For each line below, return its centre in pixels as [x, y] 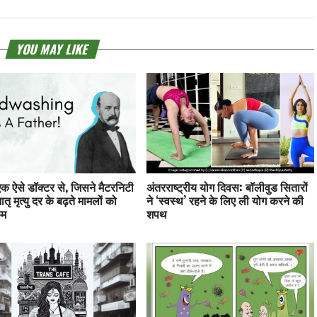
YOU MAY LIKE [53, 49]
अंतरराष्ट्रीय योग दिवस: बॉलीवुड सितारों [227, 186]
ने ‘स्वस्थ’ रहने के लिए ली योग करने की [225, 200]
